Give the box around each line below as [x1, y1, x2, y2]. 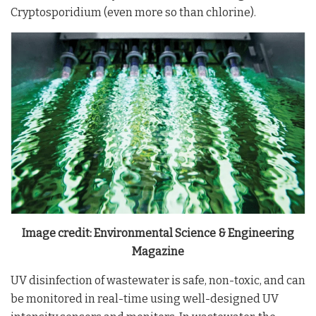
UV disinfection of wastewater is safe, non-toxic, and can [11, 274, 305, 288]
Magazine [132, 245, 184, 259]
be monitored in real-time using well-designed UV [11, 292, 279, 306]
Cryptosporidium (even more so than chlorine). [11, 5, 256, 19]
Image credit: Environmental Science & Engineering [22, 226, 294, 241]
